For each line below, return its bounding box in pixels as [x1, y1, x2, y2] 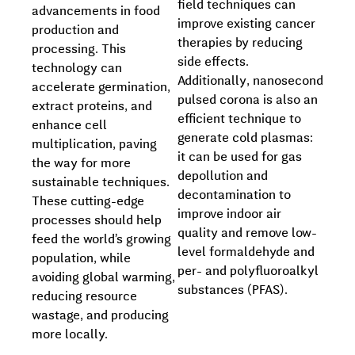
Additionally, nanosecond [177, 74, 323, 88]
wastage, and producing [32, 309, 169, 323]
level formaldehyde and [177, 246, 315, 259]
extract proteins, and [32, 100, 152, 113]
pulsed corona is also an [177, 94, 318, 107]
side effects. [177, 55, 249, 69]
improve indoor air [177, 208, 281, 221]
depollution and [177, 170, 268, 183]
